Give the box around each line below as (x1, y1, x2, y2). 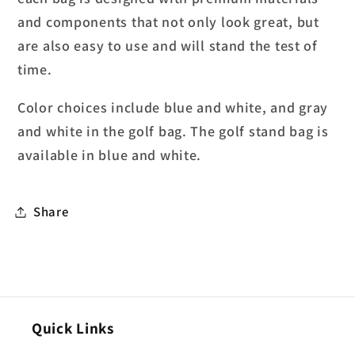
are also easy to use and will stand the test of (17, 36, 318, 55)
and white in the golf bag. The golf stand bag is (17, 122, 329, 141)
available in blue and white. (17, 146, 202, 165)
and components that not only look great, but (17, 13, 319, 32)
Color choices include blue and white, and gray (17, 98, 329, 117)
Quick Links (32, 317, 114, 338)
